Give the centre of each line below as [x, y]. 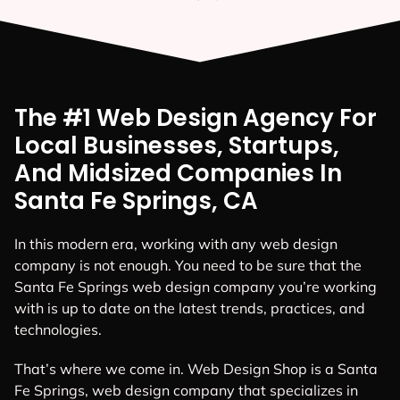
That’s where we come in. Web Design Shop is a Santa [196, 368]
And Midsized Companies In [178, 174]
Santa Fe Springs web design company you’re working [196, 287]
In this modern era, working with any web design [176, 244]
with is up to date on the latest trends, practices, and [190, 308]
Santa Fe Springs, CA [136, 201]
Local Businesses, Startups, [177, 146]
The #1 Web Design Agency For [196, 118]
